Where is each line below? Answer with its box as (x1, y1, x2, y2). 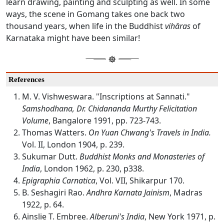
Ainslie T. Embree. (22, 211, 90, 222)
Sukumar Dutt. (22, 151, 79, 162)
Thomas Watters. (22, 127, 88, 138)
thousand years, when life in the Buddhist (6, 20, 165, 32)
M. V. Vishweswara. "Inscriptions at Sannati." (22, 91, 190, 102)
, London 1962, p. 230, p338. (40, 163, 144, 174)
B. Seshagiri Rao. (22, 187, 86, 198)
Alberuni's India (90, 211, 144, 222)
